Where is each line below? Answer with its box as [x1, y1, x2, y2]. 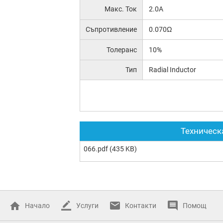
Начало [25, 202, 50, 210]
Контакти [125, 202, 156, 210]
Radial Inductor [148, 66, 196, 74]
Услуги [76, 202, 99, 210]
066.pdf [84, 145, 108, 153]
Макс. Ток [105, 4, 137, 13]
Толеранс [107, 45, 137, 54]
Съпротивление [86, 25, 137, 33]
